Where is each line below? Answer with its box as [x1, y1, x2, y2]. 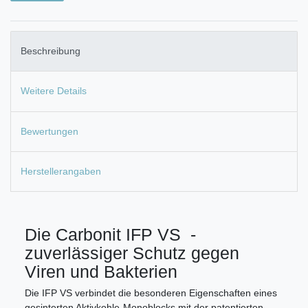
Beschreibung [21, 45, 80, 57]
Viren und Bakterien [25, 262, 177, 282]
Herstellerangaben [21, 166, 101, 177]
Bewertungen [21, 125, 78, 137]
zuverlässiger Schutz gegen [25, 243, 239, 263]
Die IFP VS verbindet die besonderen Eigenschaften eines [25, 287, 277, 299]
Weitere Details [21, 85, 87, 97]
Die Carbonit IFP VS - [25, 225, 196, 245]
